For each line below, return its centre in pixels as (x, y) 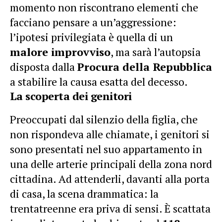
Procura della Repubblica (145, 66)
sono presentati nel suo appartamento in (106, 149)
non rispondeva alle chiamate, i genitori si (110, 134)
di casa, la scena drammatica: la (84, 193)
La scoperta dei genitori (71, 96)
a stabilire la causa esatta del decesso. (99, 81)
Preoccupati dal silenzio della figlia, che (104, 119)
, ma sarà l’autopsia (156, 52)
